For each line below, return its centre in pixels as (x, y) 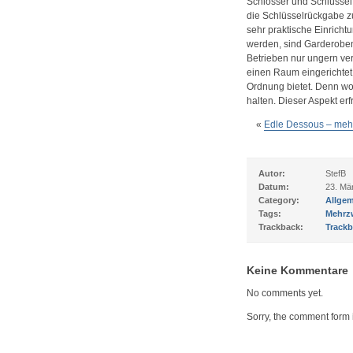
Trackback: (281, 227)
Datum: (273, 187)
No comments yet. (284, 293)
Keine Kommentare (297, 270)
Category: (279, 200)
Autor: (271, 173)
